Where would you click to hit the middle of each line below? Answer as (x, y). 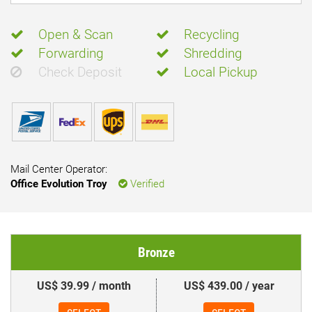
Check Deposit (80, 72)
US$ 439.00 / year (229, 286)
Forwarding (71, 53)
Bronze (156, 252)
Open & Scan (76, 34)
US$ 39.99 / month (84, 286)
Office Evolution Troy (59, 184)
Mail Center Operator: (59, 169)
